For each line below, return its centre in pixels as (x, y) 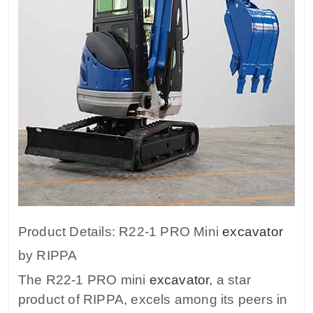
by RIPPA (48, 256)
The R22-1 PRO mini (83, 280)
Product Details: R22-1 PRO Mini (120, 232)
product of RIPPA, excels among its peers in (153, 300)
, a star (230, 280)
